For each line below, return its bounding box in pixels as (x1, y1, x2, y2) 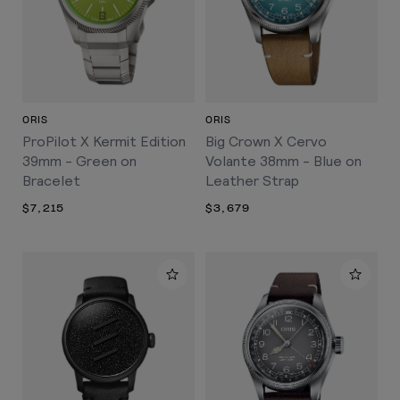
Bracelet (22, 171, 80, 189)
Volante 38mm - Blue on (205, 152, 362, 170)
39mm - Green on (22, 152, 137, 170)
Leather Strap (205, 171, 299, 189)
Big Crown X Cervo (205, 132, 327, 150)
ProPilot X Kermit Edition (22, 132, 186, 150)
